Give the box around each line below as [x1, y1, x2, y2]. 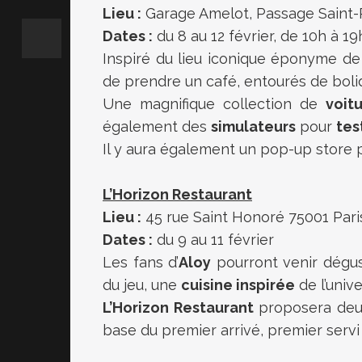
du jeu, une [103, 276, 181, 293]
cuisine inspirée [181, 276, 295, 293]
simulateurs [211, 117, 296, 135]
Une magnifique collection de [103, 95, 326, 112]
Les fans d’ [103, 253, 179, 271]
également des [103, 117, 211, 135]
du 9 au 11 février [153, 230, 274, 248]
